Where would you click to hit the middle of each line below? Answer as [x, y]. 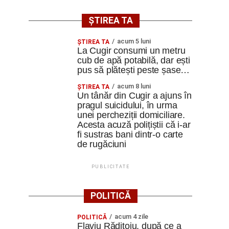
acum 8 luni [134, 86]
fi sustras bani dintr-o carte [130, 134]
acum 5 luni [134, 41]
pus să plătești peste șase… [134, 70]
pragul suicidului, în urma [127, 105]
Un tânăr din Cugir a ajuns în [134, 96]
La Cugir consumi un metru [131, 51]
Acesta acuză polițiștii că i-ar [134, 125]
